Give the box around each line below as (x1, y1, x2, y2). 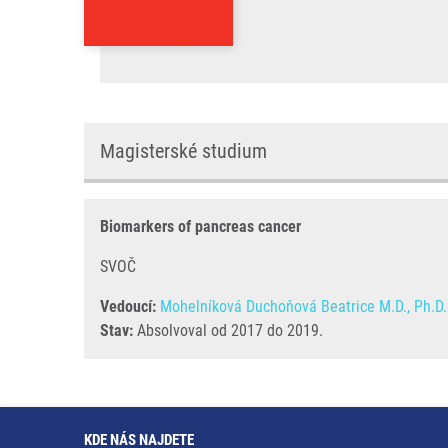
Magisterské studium (100, 139, 267, 163)
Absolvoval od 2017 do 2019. (133, 321, 323, 340)
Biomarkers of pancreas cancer (100, 217, 301, 236)
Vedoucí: (100, 297, 156, 316)
